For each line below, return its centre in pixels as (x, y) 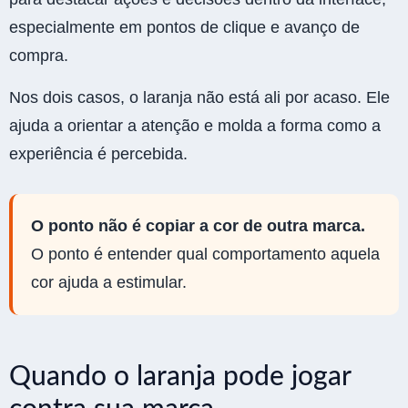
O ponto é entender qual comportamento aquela (205, 254)
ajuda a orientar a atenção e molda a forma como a (195, 125)
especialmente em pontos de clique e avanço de (184, 28)
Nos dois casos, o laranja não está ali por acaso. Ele (199, 97)
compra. (39, 56)
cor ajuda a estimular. (109, 282)
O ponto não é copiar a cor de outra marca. (198, 225)
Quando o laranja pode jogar (180, 377)
